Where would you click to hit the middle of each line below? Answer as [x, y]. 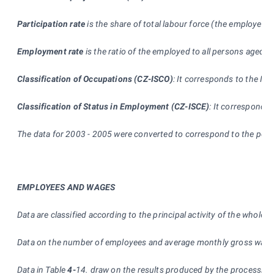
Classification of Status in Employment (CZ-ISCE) [113, 106]
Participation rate [51, 24]
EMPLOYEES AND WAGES [66, 187]
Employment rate [50, 51]
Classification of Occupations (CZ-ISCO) [95, 79]
